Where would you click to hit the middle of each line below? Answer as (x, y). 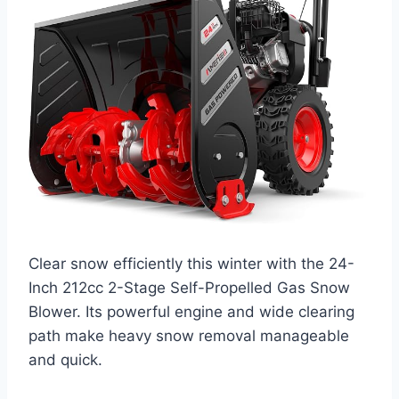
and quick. (65, 359)
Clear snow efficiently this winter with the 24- (191, 263)
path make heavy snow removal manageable (189, 335)
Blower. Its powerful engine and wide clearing (191, 311)
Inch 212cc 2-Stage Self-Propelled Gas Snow (189, 287)
